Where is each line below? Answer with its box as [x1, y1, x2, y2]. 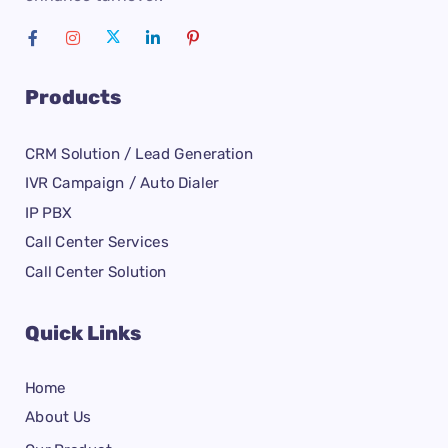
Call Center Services [25, 232, 169, 251]
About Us [25, 407, 91, 426]
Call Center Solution [25, 262, 167, 281]
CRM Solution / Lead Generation [25, 144, 253, 163]
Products [25, 85, 121, 109]
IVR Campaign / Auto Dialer [25, 174, 219, 193]
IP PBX [25, 203, 72, 222]
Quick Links [25, 321, 141, 345]
